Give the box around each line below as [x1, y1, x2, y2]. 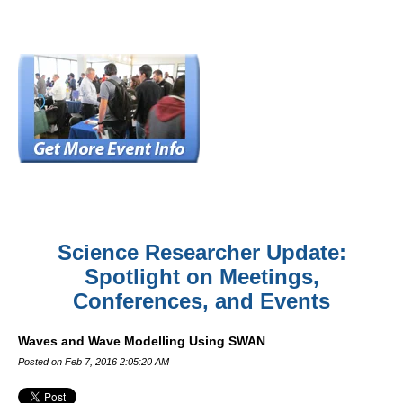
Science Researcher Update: [57, 240, 346, 264]
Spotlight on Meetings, [84, 264, 319, 289]
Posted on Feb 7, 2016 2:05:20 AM [18, 356, 169, 367]
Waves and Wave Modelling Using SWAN [18, 334, 265, 348]
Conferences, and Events [73, 289, 330, 313]
